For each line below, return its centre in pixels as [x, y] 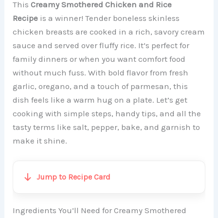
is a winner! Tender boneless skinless [109, 18]
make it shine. [40, 140]
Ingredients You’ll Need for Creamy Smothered [100, 210]
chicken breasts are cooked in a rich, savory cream [109, 31]
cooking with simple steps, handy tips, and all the [107, 113]
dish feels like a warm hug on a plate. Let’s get [100, 100]
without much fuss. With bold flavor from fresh [101, 72]
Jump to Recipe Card [74, 177]
